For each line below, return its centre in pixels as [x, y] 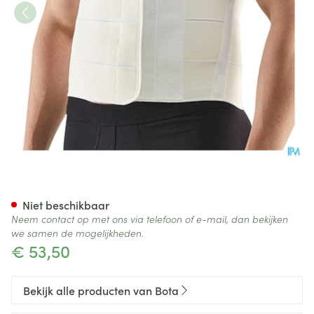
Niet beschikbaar [66, 205]
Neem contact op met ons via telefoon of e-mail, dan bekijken [150, 219]
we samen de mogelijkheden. [77, 233]
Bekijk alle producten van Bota [101, 290]
